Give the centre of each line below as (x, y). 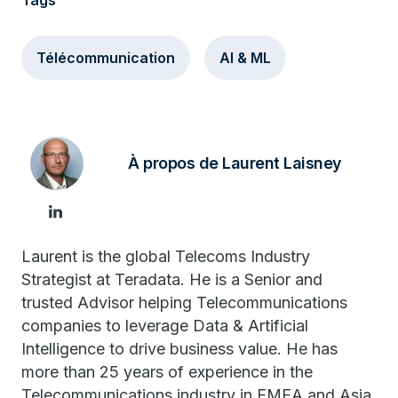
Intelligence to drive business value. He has (179, 349)
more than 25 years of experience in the (167, 372)
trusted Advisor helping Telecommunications (184, 302)
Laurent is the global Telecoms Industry (166, 256)
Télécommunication (106, 58)
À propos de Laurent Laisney (235, 163)
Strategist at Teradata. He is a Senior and (172, 279)
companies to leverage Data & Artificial (165, 326)
